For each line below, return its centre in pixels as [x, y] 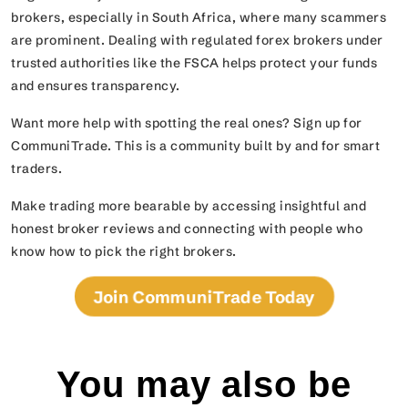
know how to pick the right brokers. [124, 252]
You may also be [204, 385]
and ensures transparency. [96, 86]
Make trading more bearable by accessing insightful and [189, 206]
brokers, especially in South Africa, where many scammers [199, 18]
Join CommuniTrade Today [204, 297]
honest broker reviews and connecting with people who [187, 229]
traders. [36, 169]
